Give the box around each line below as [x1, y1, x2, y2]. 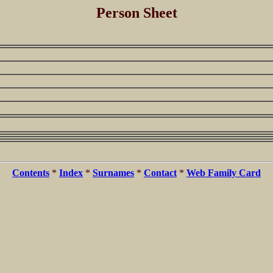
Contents [12, 167, 49, 178]
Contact [144, 167, 177, 178]
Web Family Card [186, 167, 261, 178]
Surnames [93, 167, 134, 178]
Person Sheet [96, 5, 177, 21]
